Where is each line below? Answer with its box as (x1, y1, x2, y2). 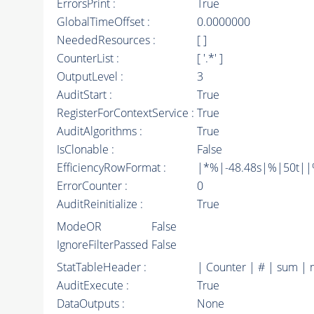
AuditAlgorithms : (56, 123, 142, 139)
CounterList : (56, 50, 119, 67)
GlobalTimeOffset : (56, 14, 150, 30)
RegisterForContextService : (56, 105, 194, 121)
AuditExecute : (56, 278, 129, 294)
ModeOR (56, 219, 102, 235)
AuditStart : (56, 87, 112, 103)
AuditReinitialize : (56, 196, 143, 212)
